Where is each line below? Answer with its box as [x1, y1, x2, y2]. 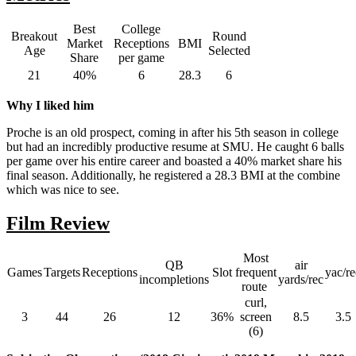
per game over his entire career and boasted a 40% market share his [6, 154, 342, 168]
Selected [207, 44, 250, 58]
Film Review [6, 212, 110, 234]
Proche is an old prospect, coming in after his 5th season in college [6, 126, 339, 140]
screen [240, 309, 272, 323]
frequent [235, 265, 277, 279]
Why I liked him [6, 99, 94, 113]
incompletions [139, 272, 209, 286]
